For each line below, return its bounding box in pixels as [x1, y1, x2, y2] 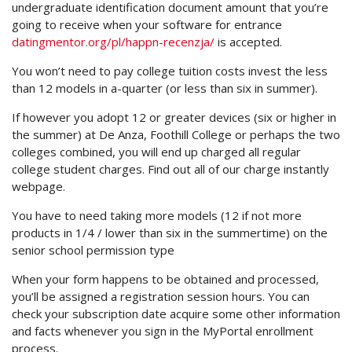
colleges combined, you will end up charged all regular [12, 144, 301, 159]
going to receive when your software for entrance [12, 16, 282, 32]
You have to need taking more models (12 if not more [12, 207, 302, 223]
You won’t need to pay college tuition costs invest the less [12, 63, 328, 79]
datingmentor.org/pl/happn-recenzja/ [12, 34, 214, 49]
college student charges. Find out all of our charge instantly [12, 161, 329, 177]
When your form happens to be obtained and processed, [12, 271, 319, 287]
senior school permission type [12, 242, 174, 258]
